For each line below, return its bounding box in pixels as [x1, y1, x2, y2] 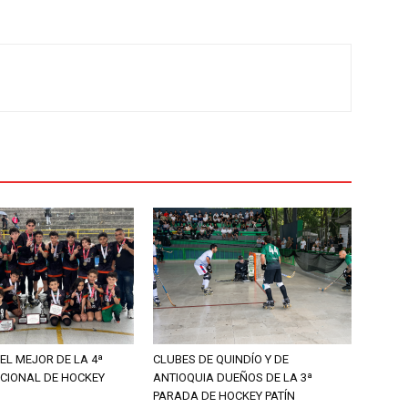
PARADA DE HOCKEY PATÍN [153, 389, 295, 403]
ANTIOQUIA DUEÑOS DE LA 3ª [153, 371, 312, 385]
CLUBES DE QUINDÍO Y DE [153, 352, 289, 367]
